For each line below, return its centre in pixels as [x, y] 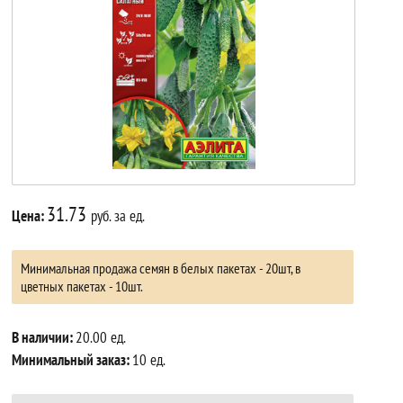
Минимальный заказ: [72, 359]
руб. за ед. [118, 215]
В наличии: [44, 337]
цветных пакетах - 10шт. [82, 286]
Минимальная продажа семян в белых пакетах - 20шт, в [161, 268]
